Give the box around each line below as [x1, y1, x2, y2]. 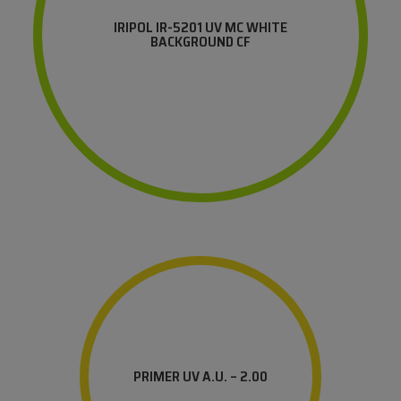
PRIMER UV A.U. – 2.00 [132, 365, 268, 388]
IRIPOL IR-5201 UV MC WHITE [113, 16, 287, 39]
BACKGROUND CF [149, 30, 251, 54]
